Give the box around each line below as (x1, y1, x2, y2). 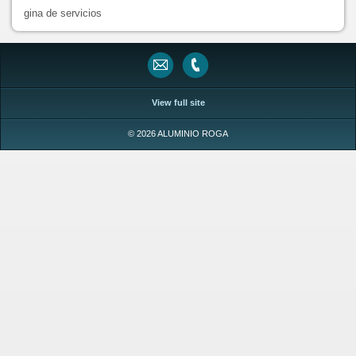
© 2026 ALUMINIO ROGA (128, 129, 228, 138)
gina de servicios (24, 7, 102, 19)
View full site (151, 98, 205, 107)
